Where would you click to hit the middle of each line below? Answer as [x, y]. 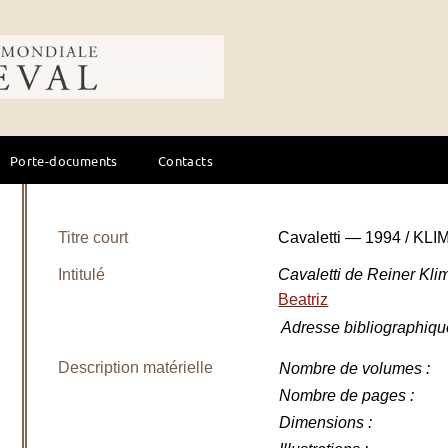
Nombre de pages [343, 395]
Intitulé [82, 274]
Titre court [93, 237]
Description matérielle [136, 367]
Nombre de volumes [351, 368]
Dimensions [322, 422]
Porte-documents [63, 160]
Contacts [185, 160]
